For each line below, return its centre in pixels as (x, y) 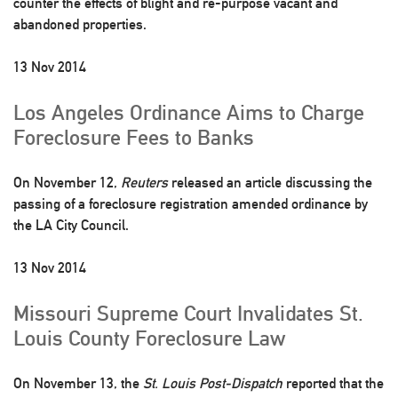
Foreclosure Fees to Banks (134, 137)
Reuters (144, 183)
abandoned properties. (80, 24)
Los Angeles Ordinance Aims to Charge (189, 112)
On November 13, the (78, 383)
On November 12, (67, 183)
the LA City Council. (71, 225)
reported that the (333, 383)
